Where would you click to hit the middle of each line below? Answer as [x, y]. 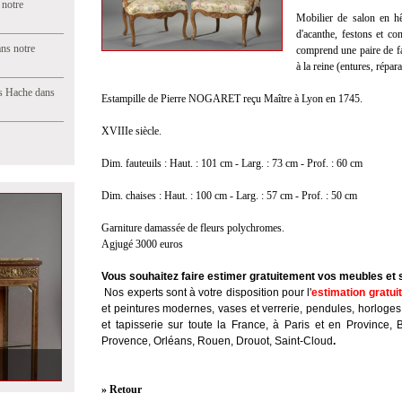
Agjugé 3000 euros [142, 244]
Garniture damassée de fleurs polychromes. [193, 228]
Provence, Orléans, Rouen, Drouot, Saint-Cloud [217, 341]
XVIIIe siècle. [131, 131]
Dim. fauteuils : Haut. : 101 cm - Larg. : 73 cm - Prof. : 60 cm [232, 163]
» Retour [122, 389]
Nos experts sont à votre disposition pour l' [208, 293]
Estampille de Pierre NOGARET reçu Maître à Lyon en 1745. [232, 99]
